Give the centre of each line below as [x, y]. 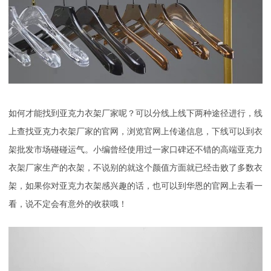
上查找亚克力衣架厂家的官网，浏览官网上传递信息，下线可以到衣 [135, 131]
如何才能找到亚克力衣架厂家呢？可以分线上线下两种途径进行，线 [135, 113]
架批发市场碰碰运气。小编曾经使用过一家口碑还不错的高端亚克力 [135, 149]
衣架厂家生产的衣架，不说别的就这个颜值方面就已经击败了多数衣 [135, 168]
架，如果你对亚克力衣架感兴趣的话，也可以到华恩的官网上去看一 [135, 186]
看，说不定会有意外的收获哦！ [68, 204]
